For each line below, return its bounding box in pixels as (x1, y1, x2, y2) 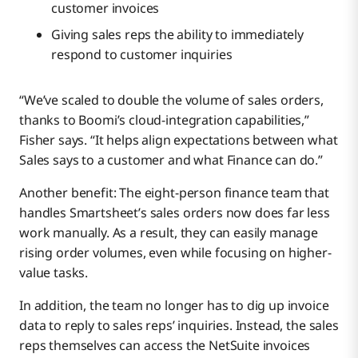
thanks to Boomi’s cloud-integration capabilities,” (19, 110, 309, 129)
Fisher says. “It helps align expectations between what (19, 130, 338, 149)
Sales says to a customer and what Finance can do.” (19, 150, 323, 169)
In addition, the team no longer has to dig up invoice (19, 296, 329, 314)
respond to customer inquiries (51, 45, 233, 63)
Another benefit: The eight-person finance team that (19, 183, 329, 201)
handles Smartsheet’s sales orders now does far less (19, 203, 330, 221)
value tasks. (19, 263, 89, 281)
